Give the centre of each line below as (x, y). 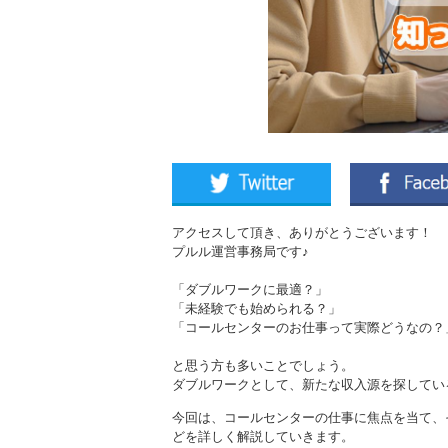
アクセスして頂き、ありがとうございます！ (302, 232)
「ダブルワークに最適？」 (250, 289)
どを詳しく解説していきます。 (263, 436)
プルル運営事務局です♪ (240, 251)
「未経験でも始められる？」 (256, 308)
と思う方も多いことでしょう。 (263, 365)
